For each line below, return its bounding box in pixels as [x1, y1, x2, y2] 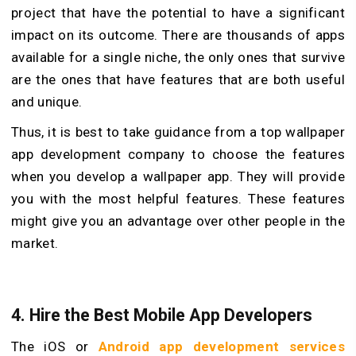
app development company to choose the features [11, 145, 345, 162]
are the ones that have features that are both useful [11, 71, 345, 87]
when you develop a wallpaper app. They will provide [11, 168, 345, 184]
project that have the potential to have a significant [11, 4, 345, 21]
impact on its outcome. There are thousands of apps [11, 26, 345, 43]
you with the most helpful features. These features [11, 190, 345, 207]
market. [11, 234, 59, 251]
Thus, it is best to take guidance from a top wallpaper [11, 123, 345, 140]
